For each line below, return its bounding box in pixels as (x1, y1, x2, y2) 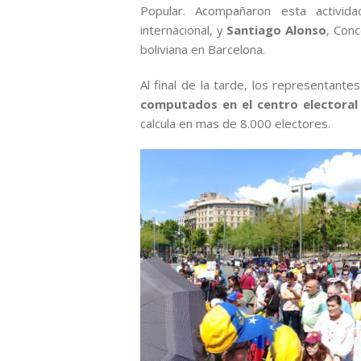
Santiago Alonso (226, 22, 327, 39)
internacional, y (139, 22, 227, 39)
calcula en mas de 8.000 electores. (139, 115, 330, 132)
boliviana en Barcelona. (139, 41, 265, 58)
